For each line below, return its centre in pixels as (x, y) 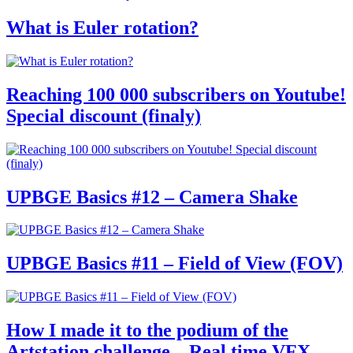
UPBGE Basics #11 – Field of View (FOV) (175, 264)
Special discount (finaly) (104, 115)
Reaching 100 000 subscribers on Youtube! (176, 94)
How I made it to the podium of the (147, 331)
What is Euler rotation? (102, 27)
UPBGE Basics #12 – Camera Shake (152, 197)
